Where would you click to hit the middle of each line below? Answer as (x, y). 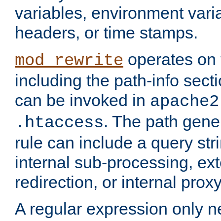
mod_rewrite (69, 61)
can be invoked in (82, 100)
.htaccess (59, 123)
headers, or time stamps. (106, 33)
